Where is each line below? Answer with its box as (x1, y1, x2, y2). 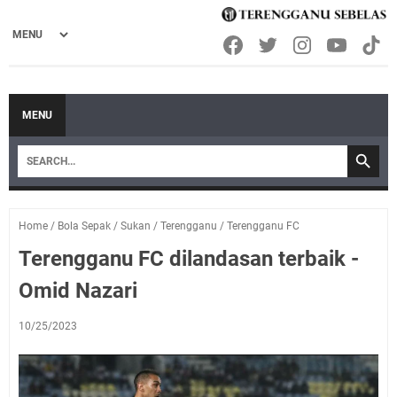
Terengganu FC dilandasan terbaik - (19, 246, 359, 272)
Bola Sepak (58, 220, 111, 233)
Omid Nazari (19, 278, 137, 304)
